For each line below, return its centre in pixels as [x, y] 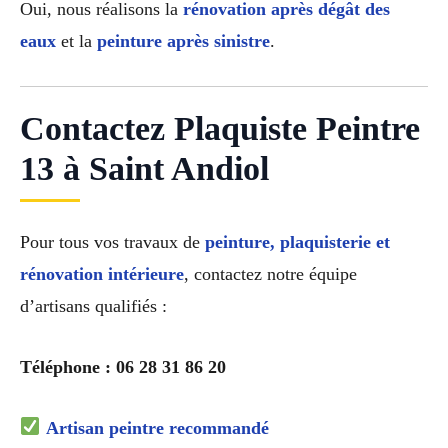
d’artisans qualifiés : [93, 306]
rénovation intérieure [102, 274]
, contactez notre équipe [270, 274]
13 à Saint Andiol [144, 169]
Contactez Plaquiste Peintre [220, 129]
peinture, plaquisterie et [297, 242]
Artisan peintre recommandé [157, 427]
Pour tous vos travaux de [112, 242]
